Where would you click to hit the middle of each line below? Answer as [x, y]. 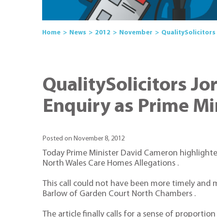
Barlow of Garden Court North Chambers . [119, 194]
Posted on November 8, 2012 [84, 139]
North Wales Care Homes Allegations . [111, 163]
